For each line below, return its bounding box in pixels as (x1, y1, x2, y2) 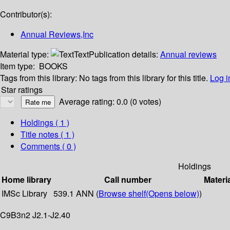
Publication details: (89, 48, 160, 61)
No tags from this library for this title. (79, 72, 208, 84)
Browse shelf (99, 187, 146, 200)
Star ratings (1, 84, 43, 96)
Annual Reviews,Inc (21, 28, 93, 41)
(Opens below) (146, 187, 199, 200)
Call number (104, 174, 151, 186)
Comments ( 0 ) (21, 140, 76, 152)
